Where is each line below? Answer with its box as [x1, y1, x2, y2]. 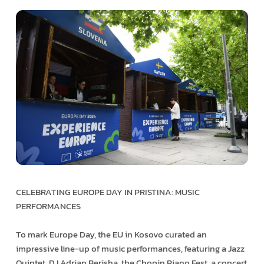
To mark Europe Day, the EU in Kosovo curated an [15, 227, 207, 241]
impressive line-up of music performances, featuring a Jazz [15, 241, 245, 255]
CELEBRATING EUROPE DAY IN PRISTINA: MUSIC [15, 184, 200, 199]
